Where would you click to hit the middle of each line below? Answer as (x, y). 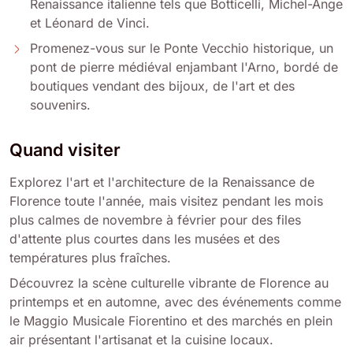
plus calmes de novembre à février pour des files (155, 219)
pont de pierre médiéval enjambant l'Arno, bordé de (184, 67)
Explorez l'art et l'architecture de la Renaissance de (162, 182)
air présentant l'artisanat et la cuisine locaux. (141, 339)
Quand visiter (65, 149)
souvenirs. (60, 104)
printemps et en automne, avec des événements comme (175, 301)
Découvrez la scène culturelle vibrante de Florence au (169, 282)
